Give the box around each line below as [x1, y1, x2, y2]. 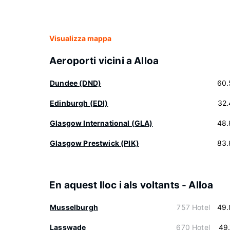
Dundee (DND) [50, 79, 102, 87]
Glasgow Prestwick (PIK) [50, 139, 139, 147]
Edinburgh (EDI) [50, 99, 108, 107]
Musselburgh [50, 203, 98, 212]
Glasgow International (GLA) [50, 119, 153, 127]
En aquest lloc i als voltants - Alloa [49, 179, 214, 191]
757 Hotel [177, 203, 210, 212]
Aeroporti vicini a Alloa [49, 55, 159, 67]
